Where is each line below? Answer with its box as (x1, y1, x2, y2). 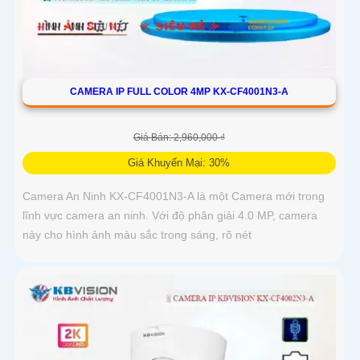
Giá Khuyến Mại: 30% (128, 156, 231, 169)
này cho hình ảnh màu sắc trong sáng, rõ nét (22, 227, 252, 241)
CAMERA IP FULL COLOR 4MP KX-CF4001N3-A (69, 85, 288, 97)
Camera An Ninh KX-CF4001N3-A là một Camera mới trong (22, 189, 325, 202)
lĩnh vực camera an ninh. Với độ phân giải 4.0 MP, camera (22, 208, 317, 222)
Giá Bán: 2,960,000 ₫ (133, 131, 225, 143)
